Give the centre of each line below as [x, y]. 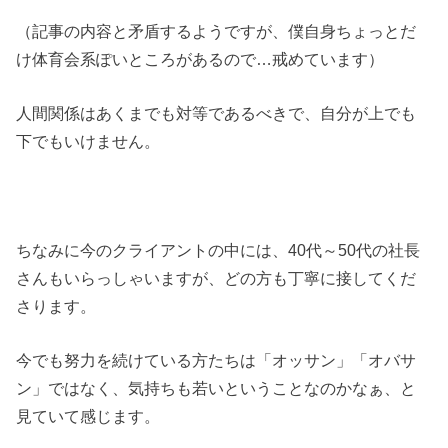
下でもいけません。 [88, 141]
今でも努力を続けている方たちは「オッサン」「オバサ [216, 360]
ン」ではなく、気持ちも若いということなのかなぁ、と [216, 388]
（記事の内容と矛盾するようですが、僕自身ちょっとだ [216, 30]
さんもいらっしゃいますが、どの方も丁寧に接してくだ [216, 277]
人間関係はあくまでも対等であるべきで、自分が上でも [216, 113]
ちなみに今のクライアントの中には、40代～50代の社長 [218, 249]
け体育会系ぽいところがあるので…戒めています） [200, 58]
